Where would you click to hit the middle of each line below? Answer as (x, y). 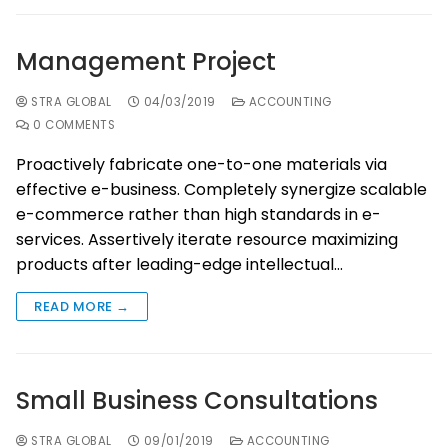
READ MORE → (82, 307)
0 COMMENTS (72, 125)
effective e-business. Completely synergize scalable (221, 190)
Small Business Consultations (197, 401)
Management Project (146, 62)
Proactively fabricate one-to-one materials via (201, 165)
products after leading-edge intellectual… (179, 265)
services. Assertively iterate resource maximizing (207, 240)
